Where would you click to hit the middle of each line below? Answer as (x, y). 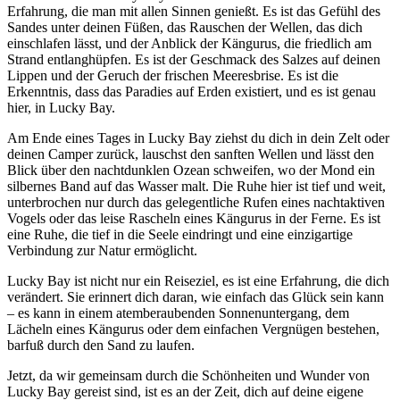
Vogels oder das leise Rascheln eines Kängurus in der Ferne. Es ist (194, 218)
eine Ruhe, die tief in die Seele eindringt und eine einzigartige (180, 234)
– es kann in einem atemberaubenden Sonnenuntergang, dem (178, 312)
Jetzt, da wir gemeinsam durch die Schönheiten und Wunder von (188, 375)
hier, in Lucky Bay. (61, 107)
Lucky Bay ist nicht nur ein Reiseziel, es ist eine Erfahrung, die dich (198, 280)
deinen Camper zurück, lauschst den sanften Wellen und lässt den (191, 154)
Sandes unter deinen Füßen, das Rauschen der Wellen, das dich (185, 27)
